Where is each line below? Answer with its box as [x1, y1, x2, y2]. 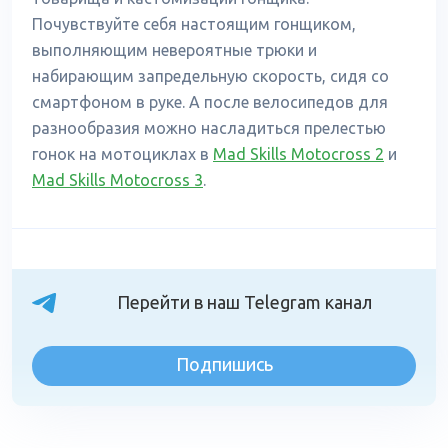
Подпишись [175, 354, 273, 374]
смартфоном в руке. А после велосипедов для [32, 93, 388, 111]
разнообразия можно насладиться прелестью [32, 119, 386, 137]
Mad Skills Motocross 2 [213, 145, 384, 163]
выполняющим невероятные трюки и [32, 41, 317, 59]
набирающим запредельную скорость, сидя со [32, 67, 389, 85]
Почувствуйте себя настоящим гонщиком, [32, 15, 356, 33]
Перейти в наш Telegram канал [116, 292, 372, 312]
